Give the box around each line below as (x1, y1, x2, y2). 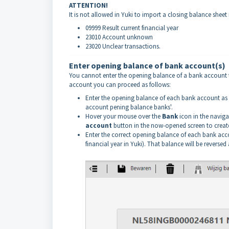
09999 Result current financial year (85, 24, 178, 33)
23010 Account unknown (85, 33, 153, 42)
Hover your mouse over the (85, 112, 162, 121)
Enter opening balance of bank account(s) (69, 60, 225, 71)
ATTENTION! (69, 1, 108, 10)
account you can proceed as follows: (69, 80, 171, 89)
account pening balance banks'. (85, 103, 173, 112)
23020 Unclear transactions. (85, 42, 161, 51)
